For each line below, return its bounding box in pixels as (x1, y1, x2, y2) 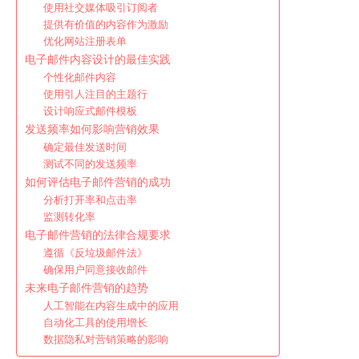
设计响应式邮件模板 (42, 104, 137, 118)
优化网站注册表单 (42, 34, 127, 48)
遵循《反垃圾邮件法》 (42, 246, 147, 260)
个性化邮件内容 (42, 71, 116, 84)
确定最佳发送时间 (42, 140, 127, 154)
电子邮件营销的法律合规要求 (25, 228, 171, 242)
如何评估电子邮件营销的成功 (25, 175, 171, 189)
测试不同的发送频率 (42, 157, 137, 171)
